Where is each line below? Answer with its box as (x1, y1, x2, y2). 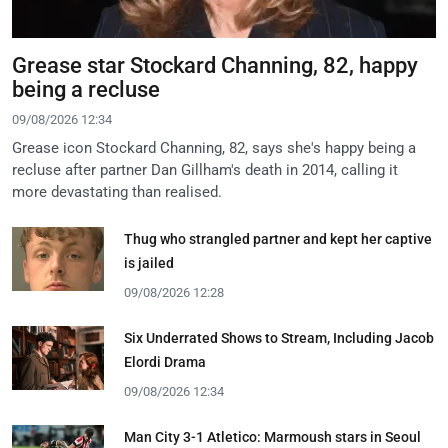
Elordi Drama (124, 353, 206, 370)
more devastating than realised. (12, 182, 222, 201)
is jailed (124, 254, 174, 271)
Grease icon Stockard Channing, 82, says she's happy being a (12, 138, 416, 157)
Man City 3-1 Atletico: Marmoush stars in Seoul (124, 428, 421, 445)
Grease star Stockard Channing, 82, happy (12, 52, 418, 78)
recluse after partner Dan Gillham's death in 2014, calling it (12, 160, 398, 179)
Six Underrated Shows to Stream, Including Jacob (124, 329, 434, 346)
